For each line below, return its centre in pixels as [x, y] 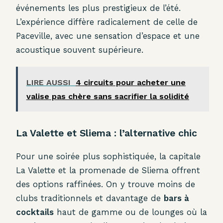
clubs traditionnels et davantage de [90, 198]
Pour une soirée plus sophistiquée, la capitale [108, 157]
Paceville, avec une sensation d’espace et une [108, 36]
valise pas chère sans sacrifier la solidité [108, 96]
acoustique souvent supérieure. [80, 50]
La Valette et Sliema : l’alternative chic [107, 133]
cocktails [35, 212]
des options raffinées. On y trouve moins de [106, 184]
